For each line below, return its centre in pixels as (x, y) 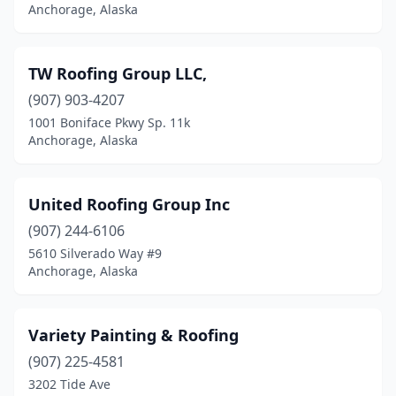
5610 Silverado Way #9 (95, 253)
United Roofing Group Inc (129, 204)
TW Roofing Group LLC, (118, 73)
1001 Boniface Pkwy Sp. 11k (109, 122)
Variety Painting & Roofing (133, 335)
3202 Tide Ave (69, 384)
